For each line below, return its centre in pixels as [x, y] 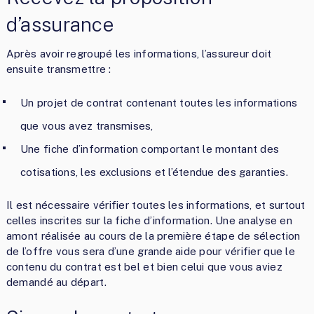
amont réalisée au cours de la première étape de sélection [153, 235]
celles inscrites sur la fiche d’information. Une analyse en [149, 220]
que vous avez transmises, [87, 125]
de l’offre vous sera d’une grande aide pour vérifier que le [150, 251]
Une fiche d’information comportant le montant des [150, 149]
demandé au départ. [56, 282]
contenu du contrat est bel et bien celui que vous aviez [144, 266]
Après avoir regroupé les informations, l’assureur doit [139, 53]
